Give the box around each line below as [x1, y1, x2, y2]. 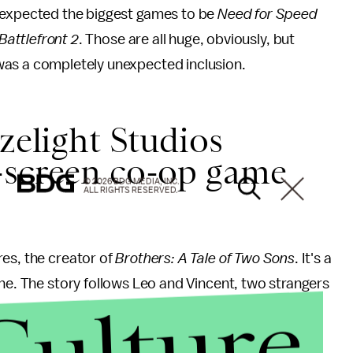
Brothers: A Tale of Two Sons [115, 251, 295, 266]
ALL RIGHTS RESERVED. [84, 185, 178, 195]
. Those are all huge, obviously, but [78, 32, 295, 47]
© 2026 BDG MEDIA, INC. [84, 176, 180, 186]
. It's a [294, 251, 332, 266]
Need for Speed [217, 6, 318, 22]
